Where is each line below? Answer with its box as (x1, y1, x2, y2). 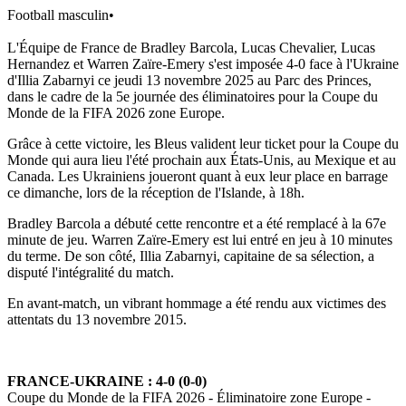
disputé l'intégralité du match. (7, 264, 174, 280)
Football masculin (7, 6, 109, 23)
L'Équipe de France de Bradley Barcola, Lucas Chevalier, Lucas (7, 39, 375, 55)
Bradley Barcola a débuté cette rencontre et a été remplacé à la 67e (7, 215, 386, 231)
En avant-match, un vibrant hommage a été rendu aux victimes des (7, 295, 386, 311)
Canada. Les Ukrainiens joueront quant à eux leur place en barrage (7, 168, 388, 184)
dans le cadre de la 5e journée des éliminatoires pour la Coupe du (7, 88, 378, 104)
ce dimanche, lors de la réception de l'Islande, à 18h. (7, 184, 304, 200)
